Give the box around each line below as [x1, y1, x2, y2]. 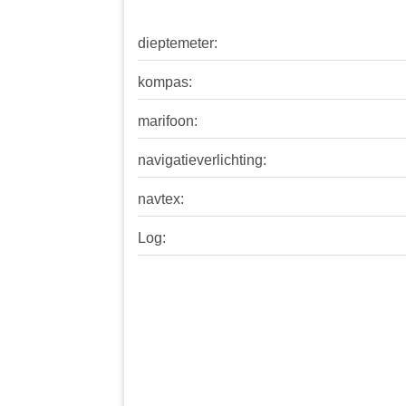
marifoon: [138, 113, 198, 130]
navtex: [138, 191, 184, 208]
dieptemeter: [138, 35, 217, 52]
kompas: [138, 74, 192, 91]
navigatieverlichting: [138, 152, 266, 169]
